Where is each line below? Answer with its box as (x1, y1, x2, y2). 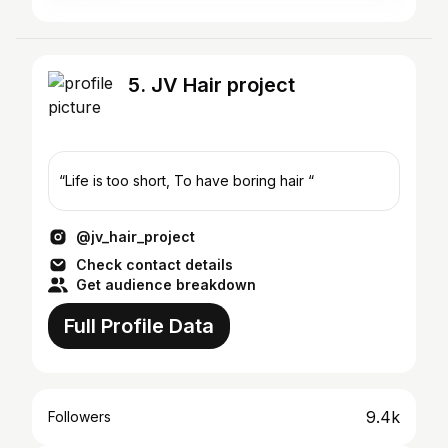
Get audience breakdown (76, 276, 256, 293)
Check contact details (76, 256, 233, 273)
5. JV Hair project (128, 73, 295, 97)
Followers (48, 408, 111, 425)
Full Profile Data (64, 314, 214, 338)
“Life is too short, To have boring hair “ (59, 172, 314, 189)
